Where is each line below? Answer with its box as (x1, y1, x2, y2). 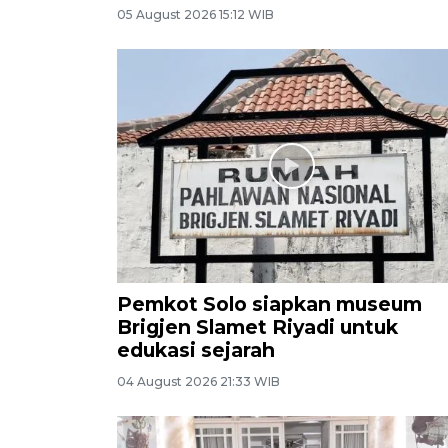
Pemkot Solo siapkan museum (117, 291, 422, 316)
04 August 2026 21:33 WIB (117, 373, 280, 389)
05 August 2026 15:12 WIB (117, 7, 274, 23)
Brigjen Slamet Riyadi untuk (117, 314, 398, 339)
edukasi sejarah (117, 337, 275, 362)
